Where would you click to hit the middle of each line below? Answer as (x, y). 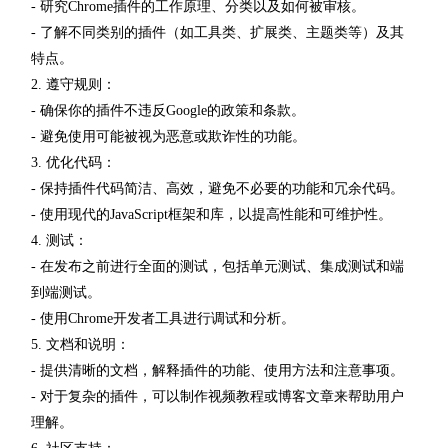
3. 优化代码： (73, 162)
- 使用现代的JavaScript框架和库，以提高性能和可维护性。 (211, 214)
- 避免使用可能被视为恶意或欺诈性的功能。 (168, 136)
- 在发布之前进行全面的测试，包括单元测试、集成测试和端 (217, 266)
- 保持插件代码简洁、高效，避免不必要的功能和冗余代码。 (217, 188)
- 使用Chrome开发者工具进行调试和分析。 (163, 318)
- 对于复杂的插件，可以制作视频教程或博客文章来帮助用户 (217, 396)
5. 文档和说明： (80, 344)
